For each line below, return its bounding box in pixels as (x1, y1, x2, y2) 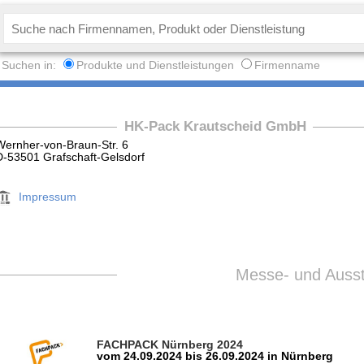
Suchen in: (2, 59, 60, 71)
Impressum (19, 190, 77, 203)
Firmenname (254, 59, 321, 71)
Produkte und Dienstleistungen (76, 59, 235, 71)
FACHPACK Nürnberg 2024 (96, 339, 243, 352)
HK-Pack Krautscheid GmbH (123, 118, 306, 134)
